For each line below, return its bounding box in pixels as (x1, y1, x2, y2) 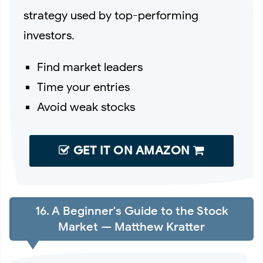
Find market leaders (37, 59, 143, 75)
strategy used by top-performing (23, 8, 198, 23)
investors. (23, 28, 75, 43)
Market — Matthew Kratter (58, 219, 205, 234)
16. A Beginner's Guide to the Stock (35, 203, 228, 218)
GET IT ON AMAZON (70, 143, 193, 158)
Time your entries (37, 79, 130, 95)
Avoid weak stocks (37, 99, 136, 114)
